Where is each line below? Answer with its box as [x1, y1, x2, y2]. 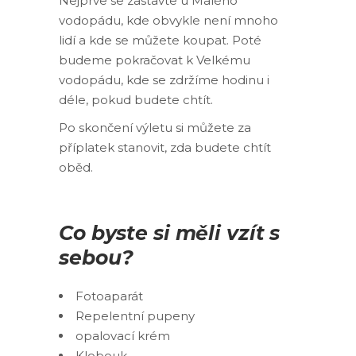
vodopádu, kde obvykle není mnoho [59, 13, 278, 28]
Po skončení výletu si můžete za [59, 120, 251, 135]
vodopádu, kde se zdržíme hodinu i [59, 72, 269, 87]
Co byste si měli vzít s [59, 221, 281, 245]
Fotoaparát [75, 288, 143, 304]
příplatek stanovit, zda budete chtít [59, 140, 271, 155]
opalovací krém [75, 328, 170, 343]
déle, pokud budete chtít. [59, 92, 213, 107]
